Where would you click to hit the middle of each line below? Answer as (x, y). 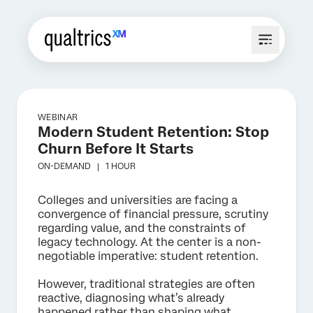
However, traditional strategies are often (146, 284)
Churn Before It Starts (116, 149)
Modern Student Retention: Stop (153, 132)
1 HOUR (121, 166)
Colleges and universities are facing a (138, 200)
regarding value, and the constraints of (142, 228)
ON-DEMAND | (72, 166)
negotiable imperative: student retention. (150, 256)
